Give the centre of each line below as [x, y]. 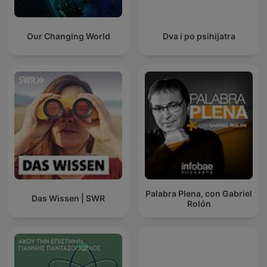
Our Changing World [68, 36]
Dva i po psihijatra [199, 36]
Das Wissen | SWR [68, 198]
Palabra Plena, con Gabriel [199, 193]
